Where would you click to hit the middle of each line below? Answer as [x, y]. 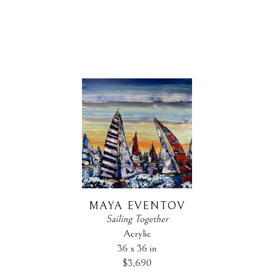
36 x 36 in [137, 249]
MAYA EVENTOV [137, 206]
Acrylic [137, 234]
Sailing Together [137, 219]
